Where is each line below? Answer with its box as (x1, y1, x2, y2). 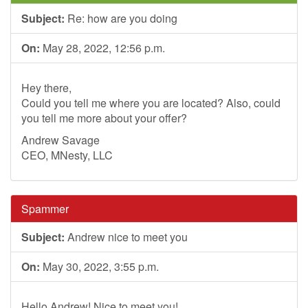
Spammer (21, 201, 69, 217)
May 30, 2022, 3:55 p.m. (40, 258, 159, 274)
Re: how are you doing (65, 10, 177, 26)
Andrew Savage (21, 132, 100, 148)
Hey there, (21, 80, 71, 96)
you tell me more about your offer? (21, 110, 187, 126)
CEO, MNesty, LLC (21, 147, 113, 163)
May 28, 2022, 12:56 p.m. (40, 40, 165, 56)
